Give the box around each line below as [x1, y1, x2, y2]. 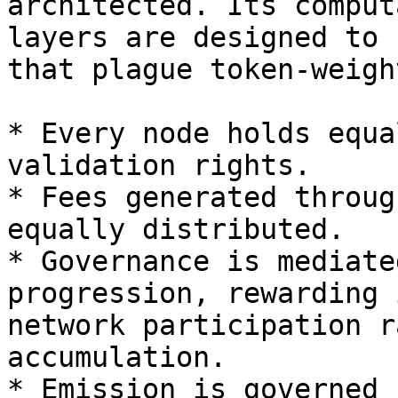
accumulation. [7, 341, 227, 373]
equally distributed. [7, 213, 345, 245]
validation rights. [7, 149, 311, 181]
